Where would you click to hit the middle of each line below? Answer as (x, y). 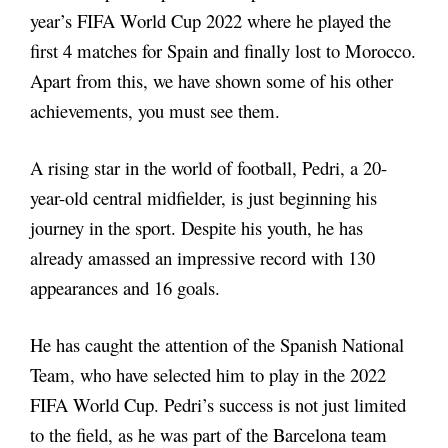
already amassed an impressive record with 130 (202, 258)
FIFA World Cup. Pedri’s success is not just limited (218, 405)
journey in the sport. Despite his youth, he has (196, 228)
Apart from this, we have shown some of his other (211, 81)
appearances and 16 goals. (125, 288)
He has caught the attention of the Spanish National (217, 345)
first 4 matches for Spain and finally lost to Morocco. (223, 51)
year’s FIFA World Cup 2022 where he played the (210, 21)
